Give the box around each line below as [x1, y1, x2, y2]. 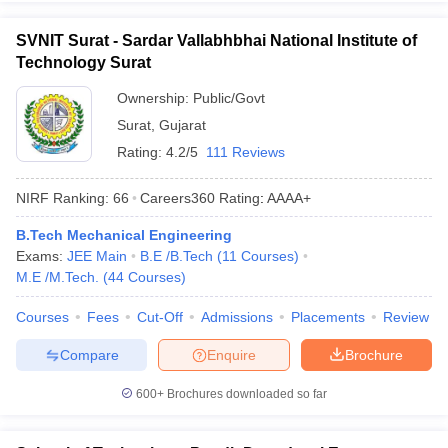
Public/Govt [193, 90, 265, 106]
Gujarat [159, 117, 206, 133]
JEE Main [67, 248, 127, 264]
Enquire [207, 346, 256, 363]
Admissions [201, 309, 273, 325]
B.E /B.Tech [140, 248, 213, 264]
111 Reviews [206, 144, 285, 160]
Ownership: [117, 90, 193, 106]
